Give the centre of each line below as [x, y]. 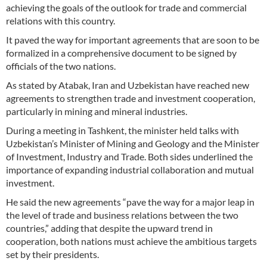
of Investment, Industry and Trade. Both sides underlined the [129, 156]
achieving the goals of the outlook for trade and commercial [126, 7]
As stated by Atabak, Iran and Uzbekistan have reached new [128, 85]
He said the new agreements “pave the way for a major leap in [130, 201]
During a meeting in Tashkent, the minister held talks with [122, 130]
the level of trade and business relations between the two [122, 215]
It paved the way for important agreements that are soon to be [133, 39]
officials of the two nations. [61, 66]
